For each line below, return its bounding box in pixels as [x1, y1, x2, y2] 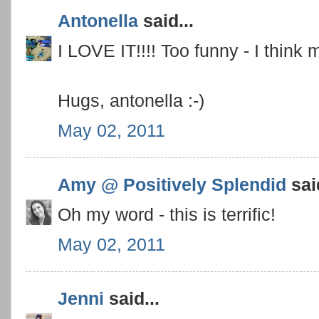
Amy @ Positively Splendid [58, 174, 286, 195]
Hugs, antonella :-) [58, 90, 204, 110]
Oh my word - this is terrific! [58, 204, 276, 224]
